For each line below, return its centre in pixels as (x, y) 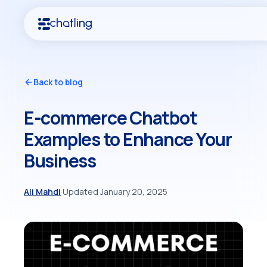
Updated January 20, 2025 (115, 192)
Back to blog (58, 82)
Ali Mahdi (42, 192)
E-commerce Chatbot (111, 118)
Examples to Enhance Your (128, 139)
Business (60, 161)
